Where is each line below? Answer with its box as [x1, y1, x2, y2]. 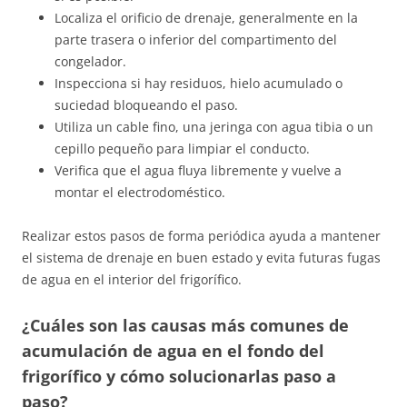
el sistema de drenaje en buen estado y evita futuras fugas [22, 249, 381, 267]
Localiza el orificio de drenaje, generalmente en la [55, 9, 358, 27]
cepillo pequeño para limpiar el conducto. [55, 140, 310, 158]
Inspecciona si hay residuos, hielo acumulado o [55, 74, 342, 93]
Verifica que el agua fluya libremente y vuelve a [55, 162, 342, 180]
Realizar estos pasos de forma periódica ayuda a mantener [22, 227, 381, 245]
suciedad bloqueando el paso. [55, 96, 238, 114]
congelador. [55, 53, 126, 71]
